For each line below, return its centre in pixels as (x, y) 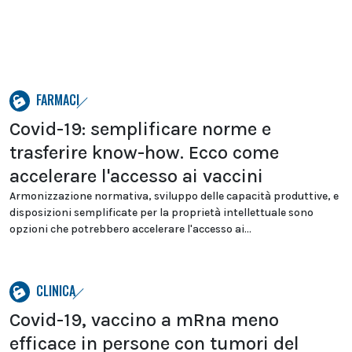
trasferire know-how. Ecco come (144, 152)
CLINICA (56, 291)
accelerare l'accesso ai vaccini (136, 176)
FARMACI (58, 100)
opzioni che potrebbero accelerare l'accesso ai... (130, 229)
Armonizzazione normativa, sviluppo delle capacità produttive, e (174, 196)
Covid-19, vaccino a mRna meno (144, 320)
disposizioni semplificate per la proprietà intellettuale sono (161, 213)
